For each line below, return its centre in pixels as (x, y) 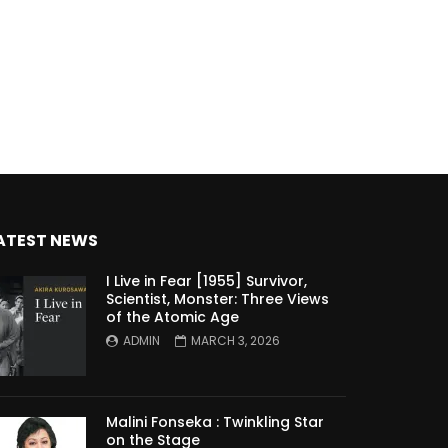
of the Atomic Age (172, 317)
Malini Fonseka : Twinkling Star (215, 422)
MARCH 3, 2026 (235, 341)
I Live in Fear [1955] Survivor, (206, 281)
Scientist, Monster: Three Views (217, 299)
